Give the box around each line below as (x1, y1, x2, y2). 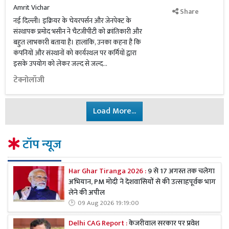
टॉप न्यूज (20, 134, 61, 155)
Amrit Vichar (13, 2, 50, 13)
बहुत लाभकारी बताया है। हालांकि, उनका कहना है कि (13, 36, 141, 48)
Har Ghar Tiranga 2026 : (68, 165, 146, 178)
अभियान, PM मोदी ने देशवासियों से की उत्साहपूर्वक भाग (68, 176, 216, 189)
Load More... (93, 104, 136, 118)
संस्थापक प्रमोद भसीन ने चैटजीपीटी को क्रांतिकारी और (13, 26, 142, 37)
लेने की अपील (68, 187, 105, 199)
